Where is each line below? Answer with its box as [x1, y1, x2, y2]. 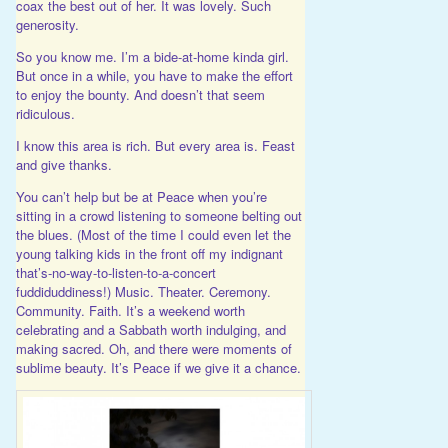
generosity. [15, 15, 79, 35]
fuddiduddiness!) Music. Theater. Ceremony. [15, 282, 271, 302]
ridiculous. [15, 104, 75, 124]
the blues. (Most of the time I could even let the [15, 225, 291, 245]
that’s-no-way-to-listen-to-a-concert [15, 263, 216, 283]
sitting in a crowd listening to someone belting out [15, 206, 302, 226]
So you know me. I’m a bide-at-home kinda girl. [15, 47, 289, 67]
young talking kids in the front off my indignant [15, 244, 283, 264]
